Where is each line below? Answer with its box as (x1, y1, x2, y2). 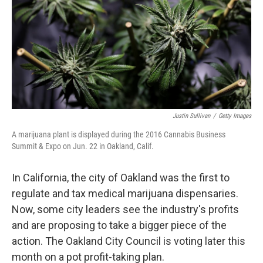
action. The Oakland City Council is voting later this (12, 235, 245, 247)
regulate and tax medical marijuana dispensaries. (12, 187, 238, 200)
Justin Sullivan (173, 112, 210, 120)
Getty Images (218, 112, 251, 120)
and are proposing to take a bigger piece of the (12, 219, 227, 231)
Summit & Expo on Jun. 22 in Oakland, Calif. (12, 141, 154, 151)
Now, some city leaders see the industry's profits (12, 203, 239, 215)
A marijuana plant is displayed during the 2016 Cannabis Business (12, 130, 225, 139)
